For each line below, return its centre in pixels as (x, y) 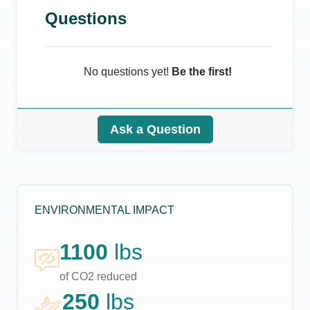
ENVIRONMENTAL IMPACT (104, 210)
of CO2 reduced (98, 276)
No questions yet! (128, 72)
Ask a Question (155, 129)
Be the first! (202, 72)
